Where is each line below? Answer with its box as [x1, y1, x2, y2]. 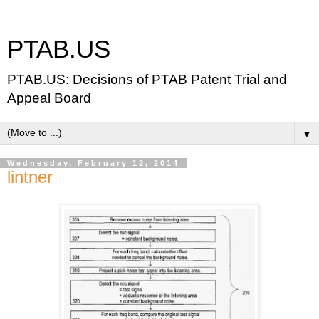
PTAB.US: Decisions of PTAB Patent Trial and [7, 72, 287, 87]
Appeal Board [7, 90, 91, 105]
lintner [7, 167, 53, 187]
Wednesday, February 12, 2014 [7, 159, 179, 167]
